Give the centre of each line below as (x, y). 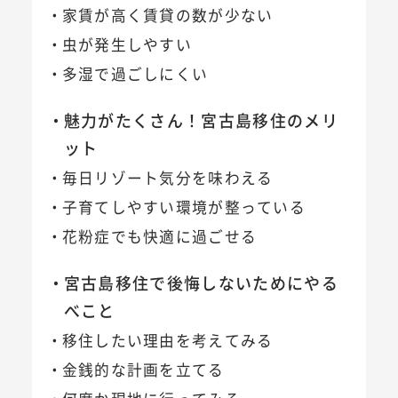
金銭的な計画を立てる (143, 370)
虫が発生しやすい (127, 45)
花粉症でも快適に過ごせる (159, 237)
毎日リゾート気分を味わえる (167, 178)
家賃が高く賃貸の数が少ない (167, 16)
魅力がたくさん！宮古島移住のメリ (201, 119)
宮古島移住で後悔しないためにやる (201, 282)
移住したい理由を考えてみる (167, 341)
